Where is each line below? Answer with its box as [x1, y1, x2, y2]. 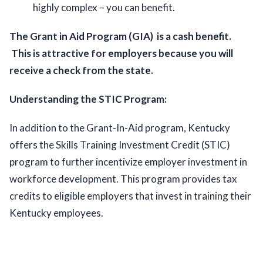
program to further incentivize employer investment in [9, 156, 247, 168]
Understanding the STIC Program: [9, 93, 167, 106]
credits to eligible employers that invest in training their [9, 190, 251, 203]
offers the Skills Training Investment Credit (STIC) [9, 139, 230, 151]
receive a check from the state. [9, 64, 155, 77]
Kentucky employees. [9, 207, 105, 220]
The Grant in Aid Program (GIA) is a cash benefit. [9, 30, 231, 43]
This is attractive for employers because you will [9, 47, 233, 60]
